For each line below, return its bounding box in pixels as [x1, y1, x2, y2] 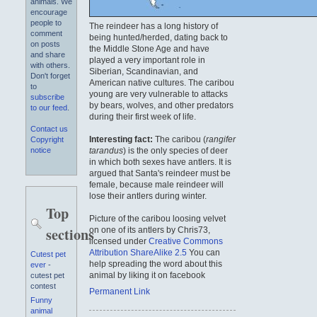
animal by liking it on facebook [89, 270, 206, 280]
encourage [30, 8, 67, 17]
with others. [30, 61, 70, 70]
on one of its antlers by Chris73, [89, 224, 211, 235]
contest [30, 281, 56, 290]
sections [46, 224, 94, 246]
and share [30, 50, 65, 59]
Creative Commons [149, 236, 224, 246]
